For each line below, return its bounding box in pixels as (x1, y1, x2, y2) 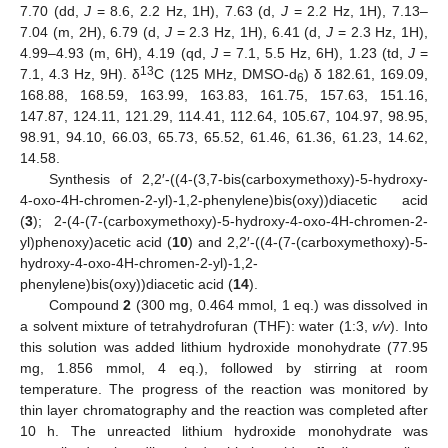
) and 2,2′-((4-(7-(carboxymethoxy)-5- (188, 233, 428, 250)
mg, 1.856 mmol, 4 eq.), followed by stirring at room (20, 359, 428, 376)
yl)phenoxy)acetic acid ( (20, 233, 172, 250)
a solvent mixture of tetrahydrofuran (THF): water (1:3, (20, 317, 373, 334)
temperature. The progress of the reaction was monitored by (20, 380, 428, 397)
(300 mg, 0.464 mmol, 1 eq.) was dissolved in (131, 296, 429, 313)
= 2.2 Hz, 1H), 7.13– (288, 2, 429, 19)
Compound (48, 296, 124, 313)
